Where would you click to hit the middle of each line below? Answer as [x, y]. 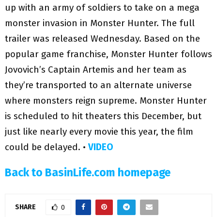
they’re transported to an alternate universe [98, 85]
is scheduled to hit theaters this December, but [103, 116]
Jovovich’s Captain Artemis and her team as [96, 70]
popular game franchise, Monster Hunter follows [108, 54]
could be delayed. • [45, 147]
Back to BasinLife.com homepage [88, 173]
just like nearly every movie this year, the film [99, 132]
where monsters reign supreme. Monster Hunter [106, 101]
